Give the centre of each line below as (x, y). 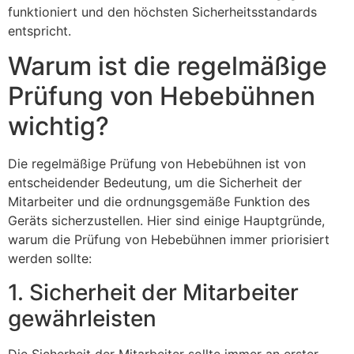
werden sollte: (50, 259)
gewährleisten (82, 318)
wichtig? (58, 126)
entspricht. (40, 30)
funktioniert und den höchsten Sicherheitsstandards (162, 11)
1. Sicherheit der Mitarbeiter (153, 292)
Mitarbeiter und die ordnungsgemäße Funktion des (159, 202)
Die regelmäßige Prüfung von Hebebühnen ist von (157, 164)
